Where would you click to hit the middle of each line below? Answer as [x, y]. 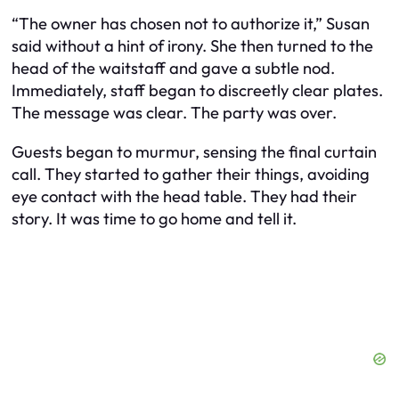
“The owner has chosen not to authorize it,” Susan [191, 24]
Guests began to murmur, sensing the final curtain [194, 151]
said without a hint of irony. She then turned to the [192, 46]
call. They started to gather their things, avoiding [191, 174]
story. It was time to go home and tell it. [154, 218]
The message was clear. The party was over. [174, 113]
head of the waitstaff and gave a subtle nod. [173, 69]
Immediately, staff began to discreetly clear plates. [197, 91]
